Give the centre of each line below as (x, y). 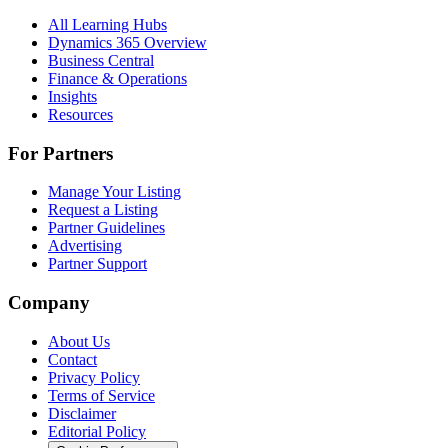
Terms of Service (101, 395)
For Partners (60, 153)
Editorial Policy (97, 431)
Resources (80, 114)
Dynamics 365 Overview (127, 42)
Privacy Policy (94, 377)
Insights (72, 96)
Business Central (101, 60)
